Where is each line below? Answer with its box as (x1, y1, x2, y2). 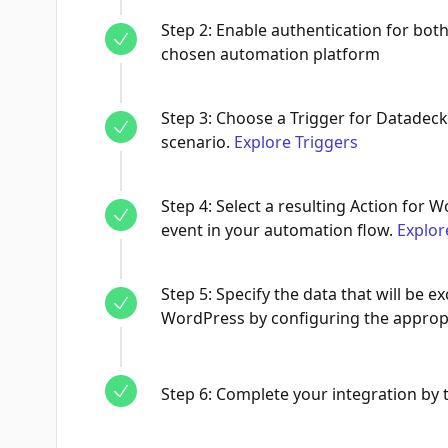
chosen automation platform (161, 43, 380, 65)
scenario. (161, 131, 230, 153)
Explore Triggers (234, 131, 358, 153)
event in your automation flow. (161, 219, 393, 241)
